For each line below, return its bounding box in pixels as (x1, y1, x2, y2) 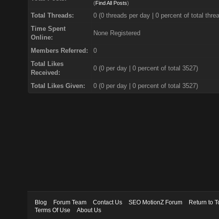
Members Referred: (30, 47, 88, 54)
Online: (30, 34, 53, 41)
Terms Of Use (35, 207, 71, 214)
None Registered (93, 29, 140, 37)
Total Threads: (30, 12, 74, 19)
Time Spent (30, 25, 66, 32)
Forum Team (53, 199, 87, 206)
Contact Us (93, 199, 123, 206)
